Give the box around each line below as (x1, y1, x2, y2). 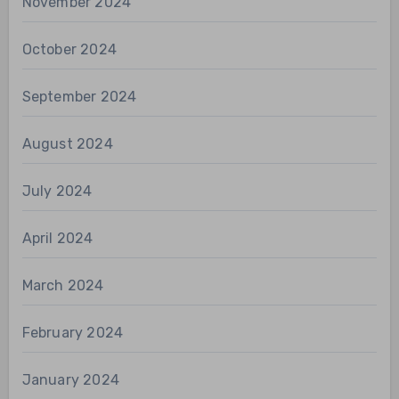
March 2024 (21, 277, 104, 295)
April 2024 (21, 230, 94, 248)
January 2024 (21, 371, 119, 389)
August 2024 (21, 135, 113, 153)
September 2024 (21, 88, 137, 106)
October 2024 (21, 41, 117, 59)
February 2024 (21, 324, 124, 342)
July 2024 (21, 183, 93, 200)
